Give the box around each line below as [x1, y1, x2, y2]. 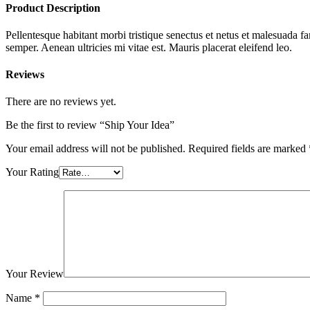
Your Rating [6, 166, 59, 179]
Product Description [6, 1, 100, 14]
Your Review [6, 268, 64, 280]
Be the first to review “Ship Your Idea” [6, 119, 174, 131]
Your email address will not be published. [6, 143, 185, 155]
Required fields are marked [188, 143, 309, 155]
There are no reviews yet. [6, 95, 116, 108]
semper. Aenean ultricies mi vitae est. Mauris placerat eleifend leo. [6, 41, 292, 53]
